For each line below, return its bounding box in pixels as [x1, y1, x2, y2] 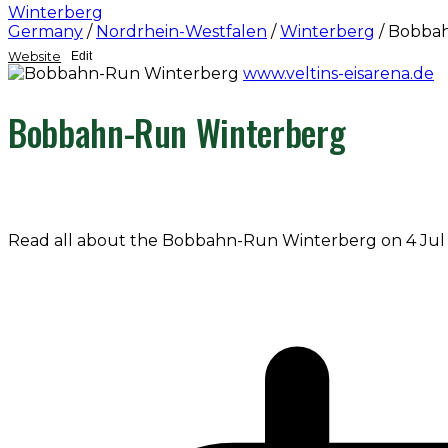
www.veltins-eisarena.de [243, 64, 434, 83]
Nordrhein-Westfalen [96, 22, 267, 41]
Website [8, 48, 61, 64]
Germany [8, 22, 83, 41]
